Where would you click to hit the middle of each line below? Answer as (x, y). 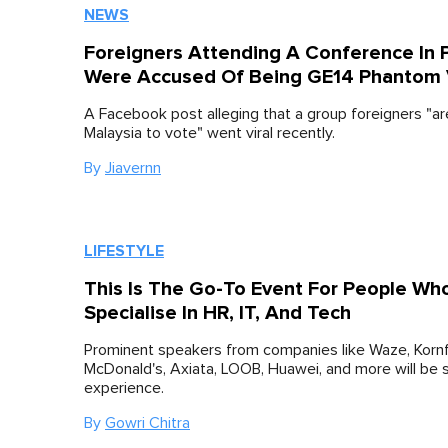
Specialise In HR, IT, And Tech (217, 312)
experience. (124, 387)
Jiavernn (133, 167)
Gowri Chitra (147, 422)
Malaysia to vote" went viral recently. (209, 132)
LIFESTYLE (124, 250)
